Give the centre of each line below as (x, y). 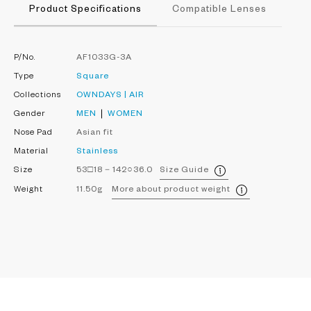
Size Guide (184, 170)
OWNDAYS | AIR (110, 95)
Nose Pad (33, 132)
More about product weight (171, 190)
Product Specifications (85, 9)
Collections (37, 95)
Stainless (97, 151)
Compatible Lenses (219, 9)
